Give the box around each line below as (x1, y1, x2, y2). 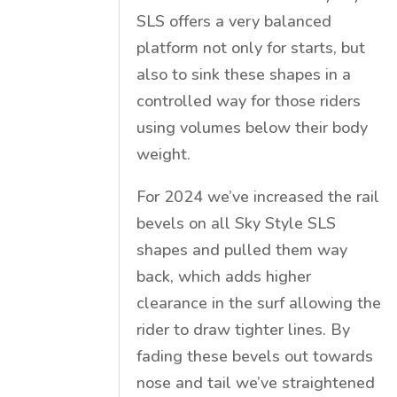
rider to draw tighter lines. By (136, 318, 351, 340)
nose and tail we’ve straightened (136, 371, 376, 393)
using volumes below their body (136, 116, 369, 138)
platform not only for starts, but (136, 36, 366, 58)
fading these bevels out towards (136, 345, 374, 367)
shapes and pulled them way (136, 238, 348, 261)
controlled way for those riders (136, 90, 362, 112)
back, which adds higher (136, 265, 312, 287)
